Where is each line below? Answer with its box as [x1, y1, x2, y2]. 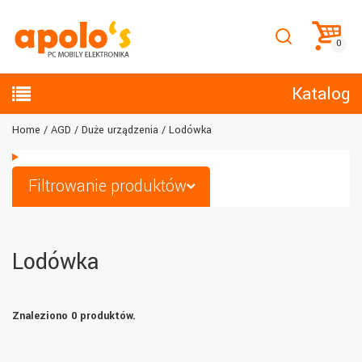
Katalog [292, 81, 350, 106]
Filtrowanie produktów [28, 175, 187, 198]
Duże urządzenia [82, 123, 158, 137]
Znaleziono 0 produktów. [12, 309, 136, 323]
